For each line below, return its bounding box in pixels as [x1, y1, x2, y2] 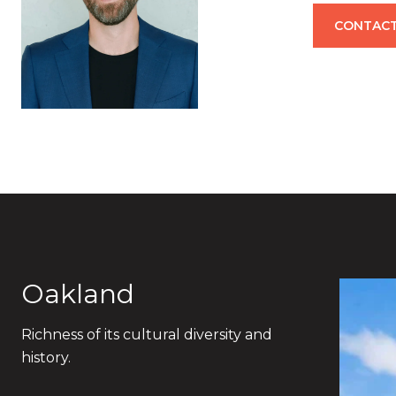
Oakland [21, 278, 134, 310]
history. [21, 349, 71, 366]
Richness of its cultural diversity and [21, 326, 272, 343]
